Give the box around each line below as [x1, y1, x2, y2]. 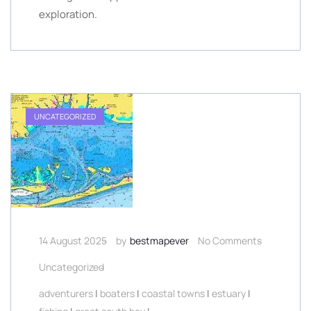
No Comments [198, 234, 262, 247]
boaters [100, 287, 135, 300]
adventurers [39, 287, 93, 300]
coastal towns [142, 287, 205, 300]
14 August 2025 [39, 234, 107, 247]
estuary [212, 287, 246, 300]
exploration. [39, 7, 97, 22]
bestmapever [130, 234, 189, 247]
